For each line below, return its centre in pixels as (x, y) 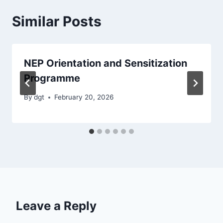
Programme (52, 78)
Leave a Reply (56, 206)
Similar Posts (57, 21)
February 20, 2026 (84, 97)
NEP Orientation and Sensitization (106, 63)
